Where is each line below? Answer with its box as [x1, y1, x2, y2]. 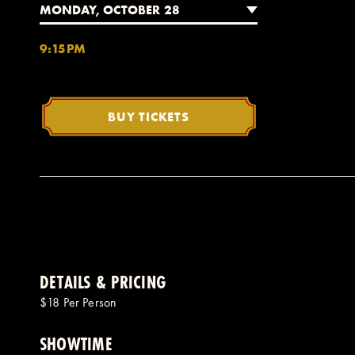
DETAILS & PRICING [40, 271, 167, 293]
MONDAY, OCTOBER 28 [40, 2, 180, 17]
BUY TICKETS [108, 108, 189, 124]
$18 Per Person [40, 295, 117, 310]
